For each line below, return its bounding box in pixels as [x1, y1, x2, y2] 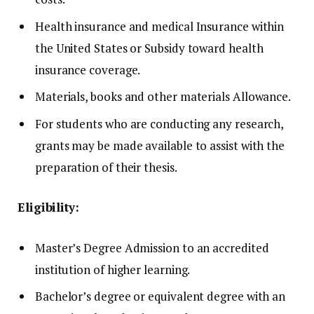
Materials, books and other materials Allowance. [35, 88, 292, 105]
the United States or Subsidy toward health [35, 39, 264, 56]
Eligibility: [18, 199, 79, 216]
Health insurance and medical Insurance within [35, 18, 285, 34]
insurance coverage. [35, 61, 141, 78]
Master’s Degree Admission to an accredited [35, 239, 269, 256]
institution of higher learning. [35, 261, 191, 278]
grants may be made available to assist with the [35, 137, 285, 153]
